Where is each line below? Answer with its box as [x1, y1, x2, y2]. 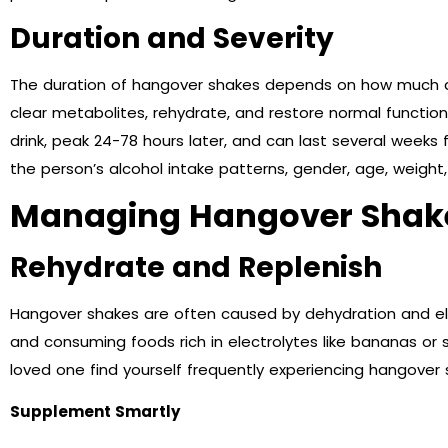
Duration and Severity [10, 18, 334, 58]
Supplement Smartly [10, 401, 180, 423]
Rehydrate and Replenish [10, 247, 382, 287]
